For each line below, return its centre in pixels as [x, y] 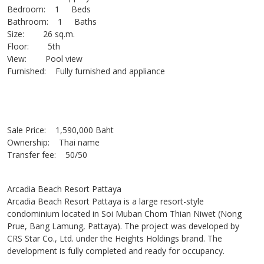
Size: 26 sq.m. [42, 34]
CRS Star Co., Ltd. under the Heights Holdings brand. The [115, 238]
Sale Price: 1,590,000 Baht [62, 130]
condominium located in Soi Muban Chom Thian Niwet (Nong [124, 214]
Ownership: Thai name [55, 142]
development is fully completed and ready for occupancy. [116, 251]
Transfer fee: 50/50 [48, 155]
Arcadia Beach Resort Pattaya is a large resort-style [105, 201]
